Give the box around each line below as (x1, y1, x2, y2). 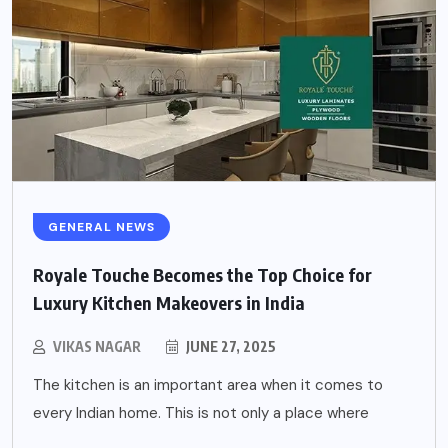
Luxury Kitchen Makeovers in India (33, 290, 305, 314)
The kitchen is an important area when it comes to (33, 374, 383, 395)
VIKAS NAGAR (53, 337, 141, 355)
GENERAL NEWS (48, 218, 155, 235)
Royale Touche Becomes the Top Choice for (33, 262, 372, 286)
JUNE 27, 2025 (183, 337, 276, 355)
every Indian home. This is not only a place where (33, 402, 369, 423)
